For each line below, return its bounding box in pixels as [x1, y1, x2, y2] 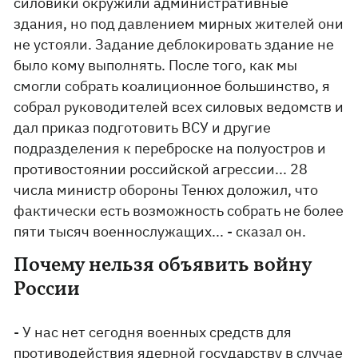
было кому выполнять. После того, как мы [14, 56, 298, 74]
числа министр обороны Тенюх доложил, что [14, 181, 319, 199]
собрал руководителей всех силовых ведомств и [14, 97, 344, 116]
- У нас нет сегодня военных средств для [14, 323, 292, 341]
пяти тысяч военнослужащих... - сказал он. [14, 222, 310, 241]
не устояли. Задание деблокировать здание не [14, 35, 335, 54]
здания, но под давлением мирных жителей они [14, 14, 344, 33]
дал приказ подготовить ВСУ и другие [14, 118, 272, 137]
